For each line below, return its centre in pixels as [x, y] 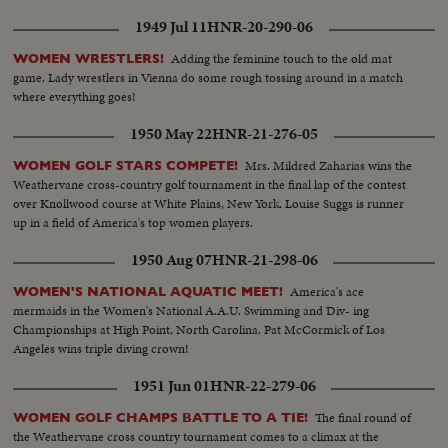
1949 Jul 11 [171, 27]
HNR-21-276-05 [265, 134]
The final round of [363, 418]
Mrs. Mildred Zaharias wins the [329, 166]
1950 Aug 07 [171, 260]
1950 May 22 [171, 134]
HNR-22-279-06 [262, 386]
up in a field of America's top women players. [133, 223]
